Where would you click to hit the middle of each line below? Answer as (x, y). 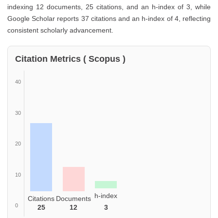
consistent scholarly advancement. (60, 30)
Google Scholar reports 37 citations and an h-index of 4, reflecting (109, 19)
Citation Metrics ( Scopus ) (70, 59)
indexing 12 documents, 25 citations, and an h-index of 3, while (109, 7)
